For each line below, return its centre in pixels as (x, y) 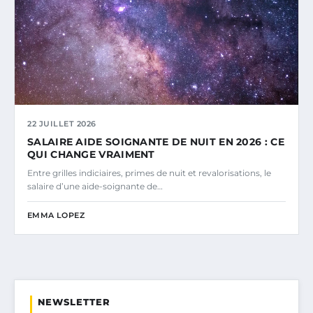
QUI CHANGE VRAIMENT (91, 154)
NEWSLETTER (74, 301)
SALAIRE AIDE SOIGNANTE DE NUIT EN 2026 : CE (156, 141)
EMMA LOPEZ (56, 215)
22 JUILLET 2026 (62, 123)
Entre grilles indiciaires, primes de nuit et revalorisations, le (149, 173)
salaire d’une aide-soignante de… (95, 186)
